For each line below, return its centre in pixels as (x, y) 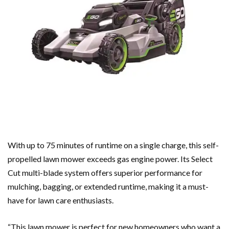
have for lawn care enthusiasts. (61, 200)
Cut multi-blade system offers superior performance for (105, 173)
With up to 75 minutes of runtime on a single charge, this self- (113, 145)
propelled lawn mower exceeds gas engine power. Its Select (110, 159)
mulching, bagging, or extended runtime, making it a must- (108, 187)
